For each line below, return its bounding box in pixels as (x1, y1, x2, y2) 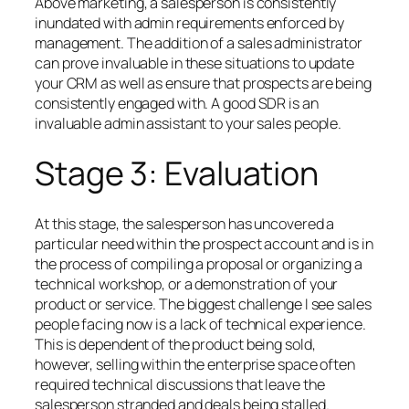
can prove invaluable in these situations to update (35, 53, 354, 74)
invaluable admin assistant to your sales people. (35, 113, 342, 134)
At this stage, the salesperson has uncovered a (35, 214, 335, 234)
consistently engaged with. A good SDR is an (35, 93, 319, 114)
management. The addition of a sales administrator (35, 33, 363, 54)
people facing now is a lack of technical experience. (35, 314, 366, 334)
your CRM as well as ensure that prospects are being (35, 73, 372, 94)
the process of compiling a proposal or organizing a (35, 254, 362, 274)
